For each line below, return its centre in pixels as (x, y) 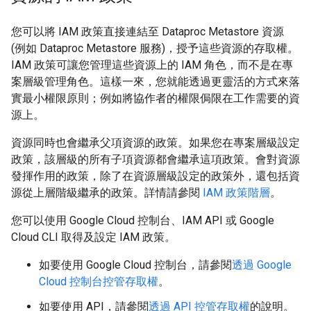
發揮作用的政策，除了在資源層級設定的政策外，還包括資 (155, 176)
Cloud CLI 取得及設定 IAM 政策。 (93, 237)
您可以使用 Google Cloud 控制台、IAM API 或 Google (143, 220)
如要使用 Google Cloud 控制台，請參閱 (135, 265)
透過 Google (262, 265)
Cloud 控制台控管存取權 (99, 281)
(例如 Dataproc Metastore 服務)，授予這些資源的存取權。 (155, 48)
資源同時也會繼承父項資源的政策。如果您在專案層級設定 (155, 143)
